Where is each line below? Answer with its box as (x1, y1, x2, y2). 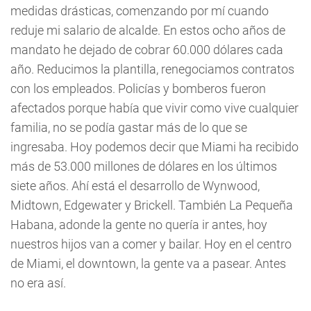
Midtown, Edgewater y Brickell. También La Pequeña (10, 197, 293, 212)
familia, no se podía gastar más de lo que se (10, 119, 247, 135)
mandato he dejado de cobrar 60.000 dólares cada (10, 42, 283, 57)
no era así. (10, 275, 66, 290)
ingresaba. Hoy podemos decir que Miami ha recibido (10, 139, 299, 154)
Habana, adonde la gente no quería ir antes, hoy (10, 217, 267, 232)
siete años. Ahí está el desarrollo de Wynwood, (10, 178, 260, 193)
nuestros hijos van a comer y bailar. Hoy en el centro (10, 236, 292, 251)
